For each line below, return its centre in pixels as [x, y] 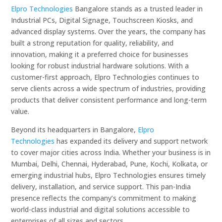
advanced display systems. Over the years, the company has [109, 32]
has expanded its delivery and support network [131, 141]
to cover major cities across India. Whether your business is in [111, 153]
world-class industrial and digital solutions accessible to [101, 210]
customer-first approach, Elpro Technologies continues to [105, 77]
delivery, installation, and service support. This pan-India [101, 187]
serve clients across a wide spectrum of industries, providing [109, 89]
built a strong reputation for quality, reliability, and [92, 43]
